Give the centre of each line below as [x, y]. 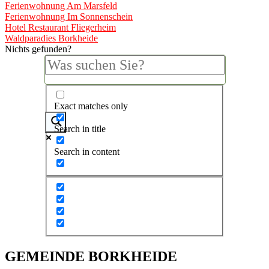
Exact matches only [91, 106]
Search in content [87, 152]
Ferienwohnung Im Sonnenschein [69, 16]
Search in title [80, 129]
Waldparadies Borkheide [51, 38]
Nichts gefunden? [38, 49]
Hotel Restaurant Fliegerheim [60, 27]
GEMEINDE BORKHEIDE [91, 256]
